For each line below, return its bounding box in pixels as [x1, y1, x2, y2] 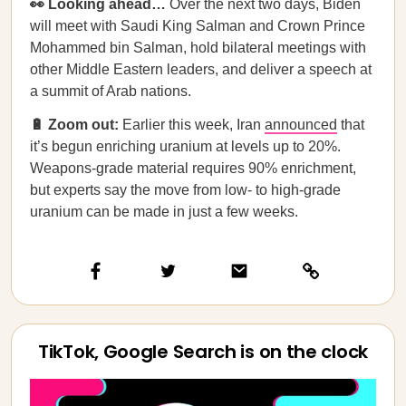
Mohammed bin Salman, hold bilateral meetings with [30, 40, 366, 55]
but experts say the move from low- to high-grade [30, 182, 341, 198]
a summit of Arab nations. [30, 83, 191, 99]
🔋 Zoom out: [30, 117, 119, 132]
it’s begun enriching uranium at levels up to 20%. [30, 139, 341, 154]
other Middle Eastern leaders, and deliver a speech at [30, 62, 372, 77]
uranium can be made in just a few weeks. [30, 204, 298, 219]
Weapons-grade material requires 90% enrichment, [30, 160, 356, 176]
